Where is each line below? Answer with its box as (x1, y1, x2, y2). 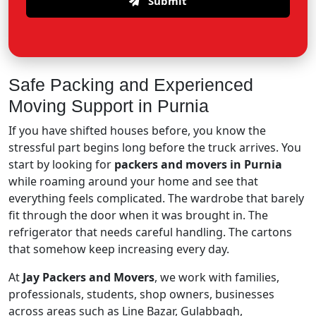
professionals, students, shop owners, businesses (8, 286, 274, 302)
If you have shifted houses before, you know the (8, 123, 266, 138)
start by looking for (8, 157, 114, 172)
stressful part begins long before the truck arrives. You (8, 140, 301, 155)
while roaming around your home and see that (8, 174, 258, 189)
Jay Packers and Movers (23, 269, 154, 285)
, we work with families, (154, 269, 279, 285)
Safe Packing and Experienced (8, 75, 253, 95)
